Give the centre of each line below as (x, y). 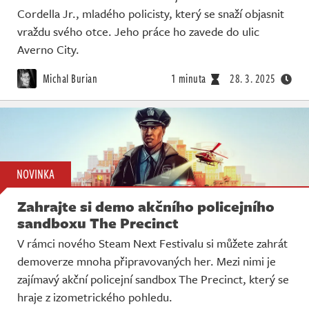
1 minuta (188, 78)
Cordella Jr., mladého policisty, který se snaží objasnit (151, 13)
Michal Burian (69, 78)
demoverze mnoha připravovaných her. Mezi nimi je (147, 261)
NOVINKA (36, 174)
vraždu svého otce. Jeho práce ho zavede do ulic (138, 31)
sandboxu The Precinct (98, 223)
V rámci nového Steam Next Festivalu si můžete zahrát (152, 243)
